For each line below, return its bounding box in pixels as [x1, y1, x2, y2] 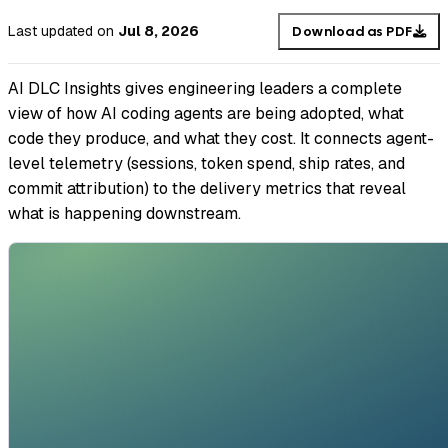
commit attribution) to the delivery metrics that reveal [8, 178, 406, 200]
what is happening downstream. [8, 203, 241, 225]
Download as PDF [292, 22, 413, 40]
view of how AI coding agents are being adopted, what [8, 103, 404, 125]
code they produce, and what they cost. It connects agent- [8, 128, 434, 150]
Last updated [8, 22, 93, 41]
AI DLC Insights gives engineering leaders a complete [8, 78, 402, 100]
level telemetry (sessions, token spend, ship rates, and [8, 153, 405, 175]
